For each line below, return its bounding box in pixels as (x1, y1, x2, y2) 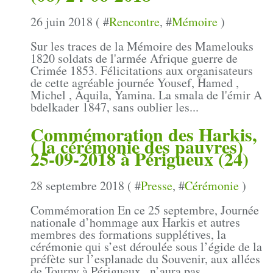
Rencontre (109, 13, 160, 30)
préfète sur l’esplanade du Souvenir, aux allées (30, 250, 260, 268)
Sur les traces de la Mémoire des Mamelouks (30, 37, 253, 54)
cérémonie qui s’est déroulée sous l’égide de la (30, 238, 262, 255)
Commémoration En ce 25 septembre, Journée (30, 202, 259, 219)
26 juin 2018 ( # (30, 13, 109, 30)
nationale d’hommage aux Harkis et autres (30, 214, 240, 231)
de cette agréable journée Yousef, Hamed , (30, 74, 239, 91)
